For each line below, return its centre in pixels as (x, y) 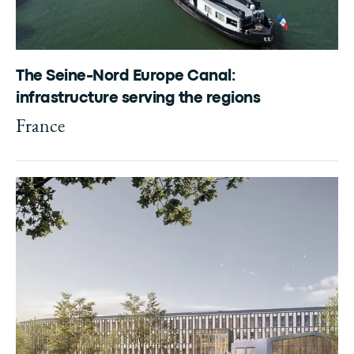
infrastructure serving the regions (138, 98)
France (40, 125)
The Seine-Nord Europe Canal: (126, 76)
